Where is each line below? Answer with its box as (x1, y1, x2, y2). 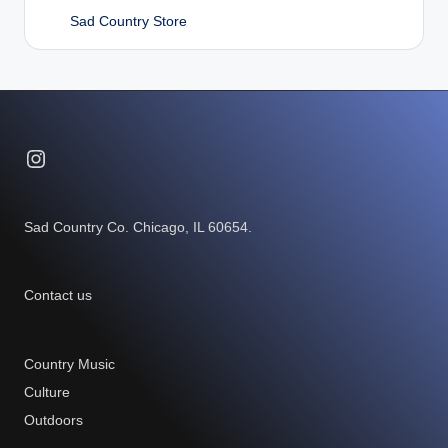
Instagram (23, 144, 130, 172)
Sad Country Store (70, 14, 188, 30)
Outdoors (24, 413, 83, 429)
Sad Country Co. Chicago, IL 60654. (24, 220, 252, 236)
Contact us (24, 288, 92, 304)
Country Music (24, 357, 115, 373)
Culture (24, 385, 70, 401)
